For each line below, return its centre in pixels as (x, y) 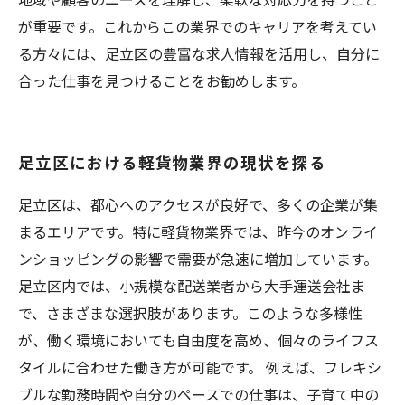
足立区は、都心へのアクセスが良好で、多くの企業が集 (198, 204)
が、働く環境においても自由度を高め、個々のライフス (198, 340)
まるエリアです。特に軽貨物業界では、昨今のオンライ (198, 231)
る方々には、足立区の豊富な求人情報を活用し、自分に (199, 53)
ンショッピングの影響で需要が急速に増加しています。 (198, 259)
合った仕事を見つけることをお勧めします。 (162, 80)
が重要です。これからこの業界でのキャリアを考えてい (198, 26)
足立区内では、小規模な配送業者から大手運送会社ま (192, 286)
